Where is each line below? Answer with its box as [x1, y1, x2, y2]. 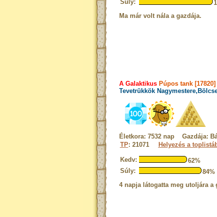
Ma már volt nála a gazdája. [119, 12, 201, 19]
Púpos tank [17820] [156, 80, 216, 87]
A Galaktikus [119, 80, 157, 87]
